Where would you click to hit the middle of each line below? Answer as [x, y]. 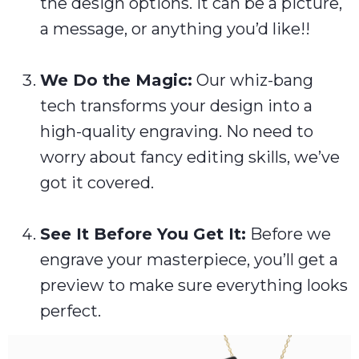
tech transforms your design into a [176, 106]
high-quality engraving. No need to [177, 131]
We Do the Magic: [116, 80]
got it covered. [97, 183]
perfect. [71, 311]
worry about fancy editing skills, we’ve [190, 157]
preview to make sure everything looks [194, 285]
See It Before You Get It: [143, 234]
